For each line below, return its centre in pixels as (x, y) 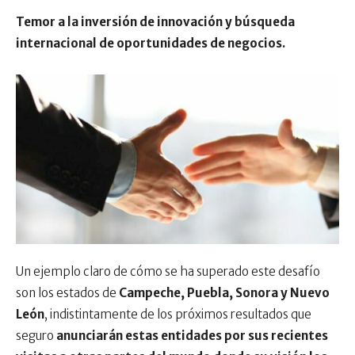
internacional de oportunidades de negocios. (151, 43)
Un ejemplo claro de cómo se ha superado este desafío (168, 271)
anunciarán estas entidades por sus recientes (192, 335)
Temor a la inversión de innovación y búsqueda (155, 21)
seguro (36, 335)
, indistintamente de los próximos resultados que (178, 314)
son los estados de (67, 292)
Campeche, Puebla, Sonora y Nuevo (224, 292)
